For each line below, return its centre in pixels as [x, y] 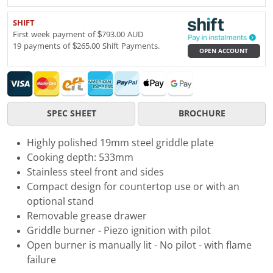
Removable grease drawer [87, 216]
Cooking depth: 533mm [80, 157]
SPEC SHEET [71, 113]
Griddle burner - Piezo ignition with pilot [119, 230]
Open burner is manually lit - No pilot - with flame [139, 245]
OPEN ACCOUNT [224, 51]
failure [41, 260]
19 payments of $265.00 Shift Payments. [86, 46]
